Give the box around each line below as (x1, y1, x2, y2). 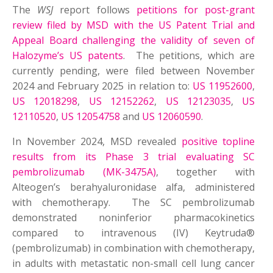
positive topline (181, 135, 255, 149)
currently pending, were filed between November (12, 64, 255, 78)
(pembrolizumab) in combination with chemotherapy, (12, 241, 255, 255)
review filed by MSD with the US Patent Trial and (12, 18, 255, 32)
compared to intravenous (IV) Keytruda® (12, 226, 255, 240)
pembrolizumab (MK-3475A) (12, 165, 156, 179)
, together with (155, 165, 255, 179)
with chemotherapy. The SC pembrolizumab (12, 196, 255, 210)
